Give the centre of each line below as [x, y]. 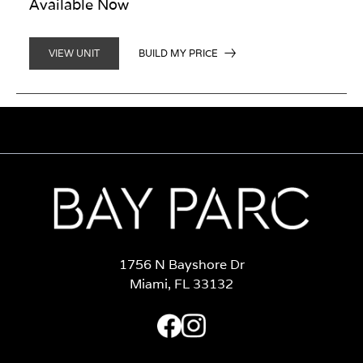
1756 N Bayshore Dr [181, 264]
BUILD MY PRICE [178, 53]
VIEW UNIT [74, 53]
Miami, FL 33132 [181, 284]
